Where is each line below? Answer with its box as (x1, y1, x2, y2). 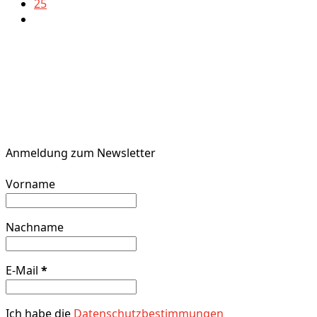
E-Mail (6, 262, 41, 278)
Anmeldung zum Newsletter (6, 145, 156, 161)
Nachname (6, 219, 64, 235)
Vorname (6, 175, 55, 192)
